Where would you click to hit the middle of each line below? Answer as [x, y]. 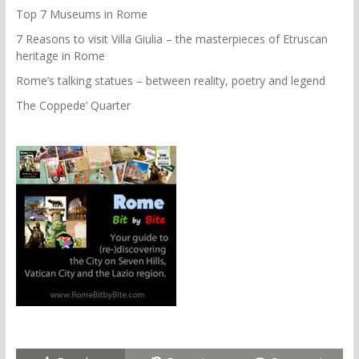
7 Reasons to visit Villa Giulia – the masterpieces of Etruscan [171, 38]
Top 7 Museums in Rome [81, 14]
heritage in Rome [60, 55]
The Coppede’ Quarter [73, 105]
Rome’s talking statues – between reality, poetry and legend [170, 80]
